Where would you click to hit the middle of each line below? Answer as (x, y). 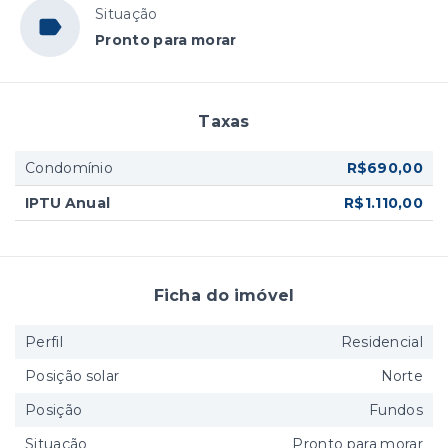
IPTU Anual (68, 203)
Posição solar (72, 376)
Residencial (381, 342)
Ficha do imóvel (224, 296)
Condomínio (69, 168)
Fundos (396, 410)
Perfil (44, 342)
